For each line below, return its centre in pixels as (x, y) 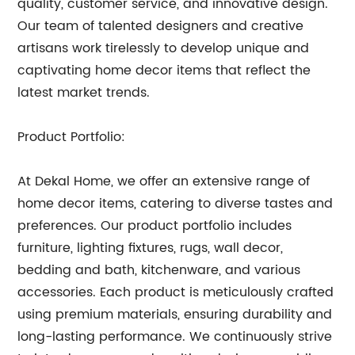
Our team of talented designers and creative (161, 26)
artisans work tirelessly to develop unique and (164, 48)
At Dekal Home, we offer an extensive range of (164, 181)
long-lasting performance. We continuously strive (175, 337)
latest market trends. (84, 93)
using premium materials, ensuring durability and (175, 315)
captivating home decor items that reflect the (164, 71)
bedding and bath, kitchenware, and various (159, 270)
